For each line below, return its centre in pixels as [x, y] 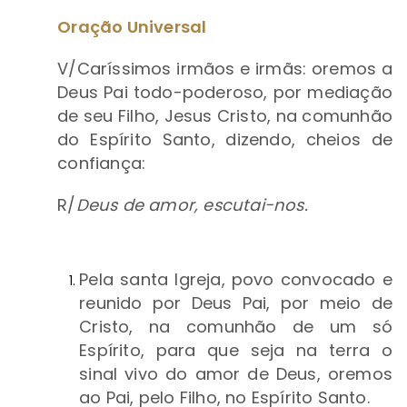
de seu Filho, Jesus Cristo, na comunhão [225, 116]
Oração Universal [132, 27]
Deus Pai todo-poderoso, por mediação [225, 93]
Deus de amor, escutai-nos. [192, 205]
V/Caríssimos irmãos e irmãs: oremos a [225, 69]
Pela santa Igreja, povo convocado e [236, 280]
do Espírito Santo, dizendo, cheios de [225, 140]
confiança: [104, 164]
